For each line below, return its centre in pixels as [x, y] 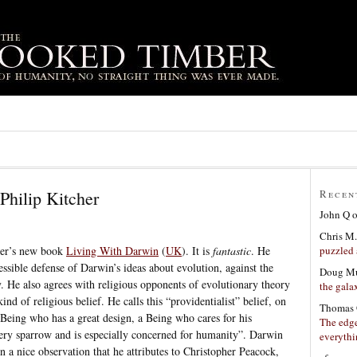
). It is [197, 250]
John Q [335, 214]
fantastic [232, 250]
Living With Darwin [112, 250]
